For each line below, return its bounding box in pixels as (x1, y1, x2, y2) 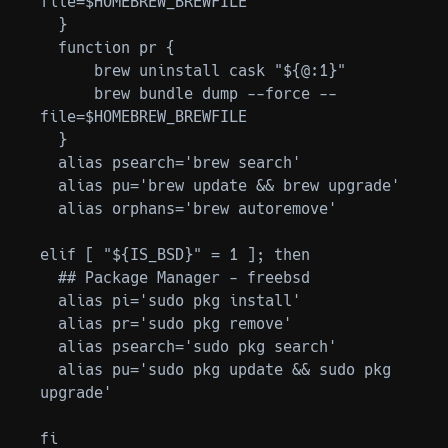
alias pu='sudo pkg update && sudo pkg (40, 360, 58, 379)
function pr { (40, 38, 58, 57)
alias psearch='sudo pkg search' (40, 337, 58, 356)
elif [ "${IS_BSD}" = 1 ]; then (40, 245, 310, 264)
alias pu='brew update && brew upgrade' (40, 176, 58, 195)
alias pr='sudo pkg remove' (40, 314, 58, 333)
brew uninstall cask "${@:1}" (40, 61, 94, 80)
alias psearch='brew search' (40, 153, 58, 172)
